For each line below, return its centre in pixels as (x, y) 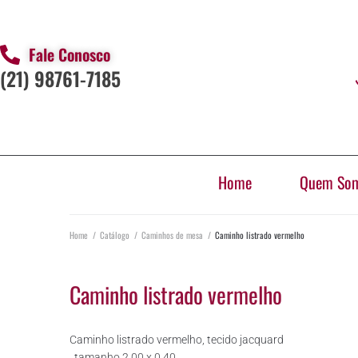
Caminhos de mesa (172, 235)
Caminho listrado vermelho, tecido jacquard (177, 339)
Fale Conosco (70, 55)
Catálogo (115, 235)
